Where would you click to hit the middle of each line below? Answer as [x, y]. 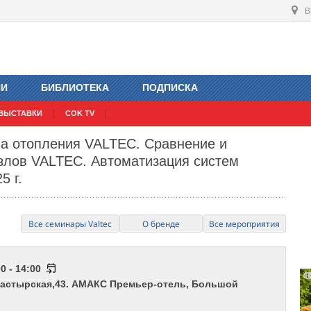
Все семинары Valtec [70, 224]
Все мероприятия [245, 224]
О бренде [161, 224]
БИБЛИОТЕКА [75, 88]
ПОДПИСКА [170, 88]
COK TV [80, 114]
